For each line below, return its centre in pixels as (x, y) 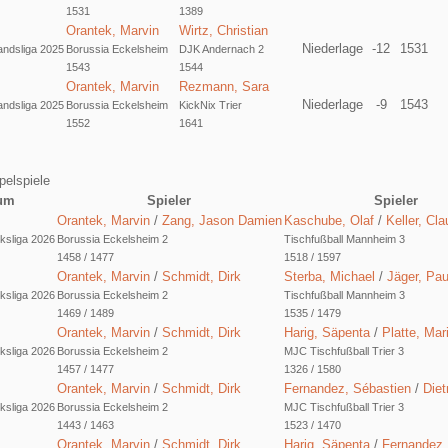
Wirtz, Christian (223, 30)
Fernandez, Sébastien (347, 388)
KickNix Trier (210, 104)
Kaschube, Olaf (328, 220)
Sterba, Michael (329, 276)
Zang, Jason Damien (221, 220)
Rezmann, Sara (223, 86)
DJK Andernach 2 (221, 48)
